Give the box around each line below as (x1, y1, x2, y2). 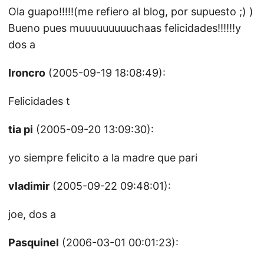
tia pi (8, 123, 33, 136)
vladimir (8, 180, 49, 192)
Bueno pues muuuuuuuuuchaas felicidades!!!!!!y (8, 22, 241, 34)
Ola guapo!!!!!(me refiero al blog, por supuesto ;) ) (8, 5, 253, 18)
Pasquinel (8, 236, 59, 249)
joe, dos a (8, 208, 56, 220)
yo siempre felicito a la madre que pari (8, 151, 197, 164)
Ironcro (8, 67, 45, 79)
